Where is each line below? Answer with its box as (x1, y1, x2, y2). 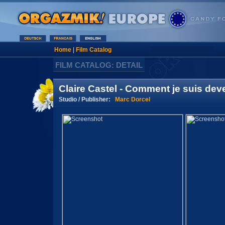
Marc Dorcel (115, 95, 150, 103)
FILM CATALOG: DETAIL (55, 61, 143, 69)
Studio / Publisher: (59, 95, 115, 103)
